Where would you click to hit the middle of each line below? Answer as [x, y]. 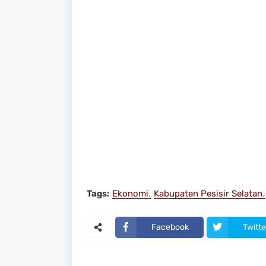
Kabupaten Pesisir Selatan [208, 193]
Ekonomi [130, 193]
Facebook [170, 227]
